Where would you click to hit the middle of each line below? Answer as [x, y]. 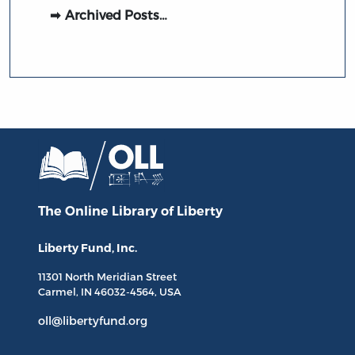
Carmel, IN [66, 292]
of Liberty [192, 212]
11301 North [67, 277]
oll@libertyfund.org [93, 321]
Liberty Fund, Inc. [88, 248]
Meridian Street [137, 277]
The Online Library [99, 212]
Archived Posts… [116, 14]
